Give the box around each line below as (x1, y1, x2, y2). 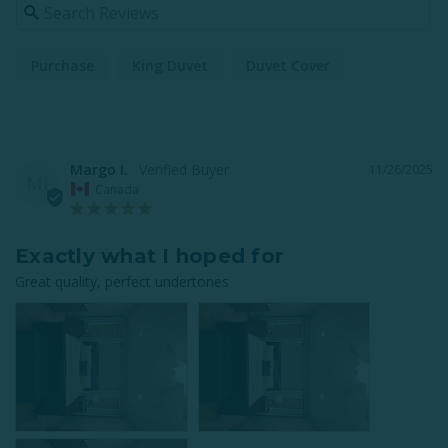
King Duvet (132, 56, 208, 76)
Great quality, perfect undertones (15, 271, 229, 291)
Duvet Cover (246, 56, 330, 76)
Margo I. (70, 160, 128, 180)
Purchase (31, 56, 94, 76)
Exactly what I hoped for (15, 243, 283, 268)
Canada (95, 180, 139, 198)
